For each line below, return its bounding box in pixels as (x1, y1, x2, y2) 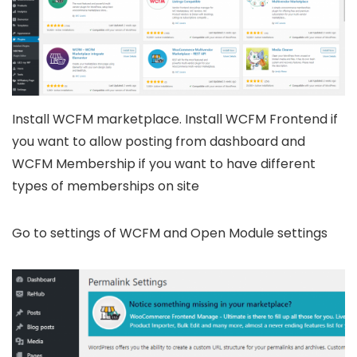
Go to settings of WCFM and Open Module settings (12, 224, 328, 243)
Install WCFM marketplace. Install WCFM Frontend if (12, 110, 338, 129)
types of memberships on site (12, 177, 199, 196)
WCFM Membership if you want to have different (12, 155, 316, 174)
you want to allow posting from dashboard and (12, 132, 305, 151)
